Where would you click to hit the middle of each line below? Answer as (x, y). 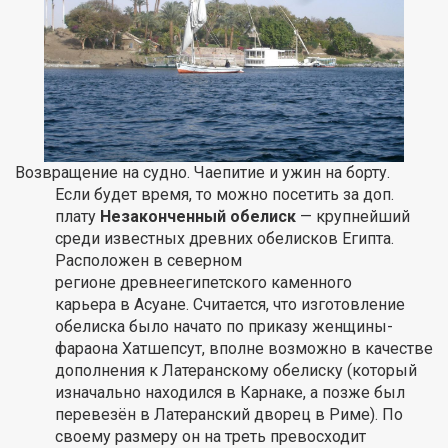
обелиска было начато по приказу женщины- (224, 327)
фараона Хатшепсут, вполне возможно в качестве (244, 349)
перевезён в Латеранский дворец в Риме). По (229, 415)
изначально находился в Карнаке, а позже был (230, 393)
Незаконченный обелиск (196, 217)
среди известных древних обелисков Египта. (224, 239)
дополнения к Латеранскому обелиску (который (236, 371)
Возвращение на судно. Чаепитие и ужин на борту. (202, 173)
